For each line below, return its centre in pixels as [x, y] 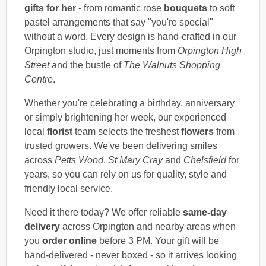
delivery [42, 226]
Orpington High [210, 50]
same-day [205, 212]
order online [69, 240]
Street [37, 65]
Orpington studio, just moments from [101, 50]
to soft [221, 8]
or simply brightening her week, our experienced [125, 117]
